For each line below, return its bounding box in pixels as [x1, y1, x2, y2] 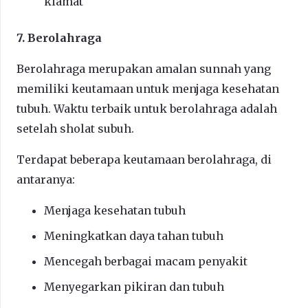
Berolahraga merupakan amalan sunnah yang [16, 61, 271, 76]
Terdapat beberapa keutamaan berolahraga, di [16, 152, 272, 166]
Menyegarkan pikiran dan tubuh [44, 279, 224, 294]
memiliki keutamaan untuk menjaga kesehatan [16, 81, 279, 96]
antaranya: [16, 172, 75, 186]
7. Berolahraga [16, 30, 102, 45]
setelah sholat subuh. [16, 121, 134, 135]
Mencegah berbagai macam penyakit [44, 254, 247, 268]
